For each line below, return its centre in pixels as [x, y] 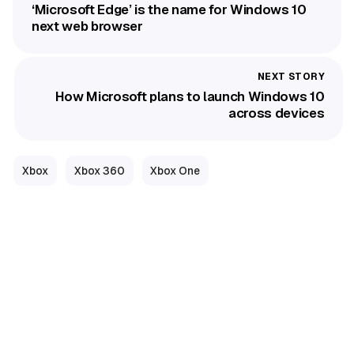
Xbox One [175, 170]
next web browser [87, 26]
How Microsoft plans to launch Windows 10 [190, 97]
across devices [277, 113]
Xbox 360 [99, 170]
